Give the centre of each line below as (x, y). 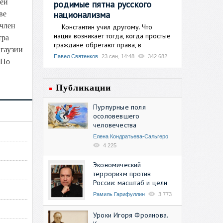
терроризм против (122, 173)
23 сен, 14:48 (118, 56)
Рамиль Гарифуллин (119, 194)
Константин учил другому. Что (103, 27)
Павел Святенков (76, 56)
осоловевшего (116, 116)
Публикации (83, 87)
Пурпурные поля (119, 107)
